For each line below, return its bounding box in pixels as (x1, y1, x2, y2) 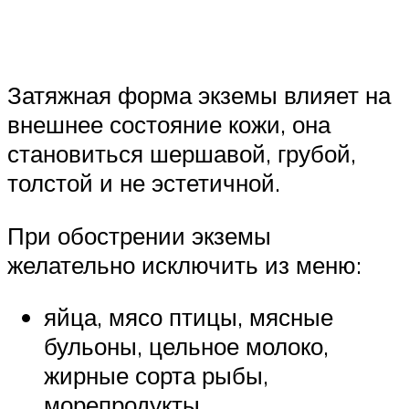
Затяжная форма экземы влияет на (7, 80, 391, 110)
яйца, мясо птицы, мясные (44, 302, 333, 332)
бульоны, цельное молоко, (44, 331, 329, 362)
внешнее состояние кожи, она (7, 110, 330, 140)
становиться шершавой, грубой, (7, 139, 356, 169)
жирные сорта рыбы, (44, 361, 268, 391)
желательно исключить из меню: (7, 249, 362, 279)
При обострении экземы (7, 220, 271, 250)
